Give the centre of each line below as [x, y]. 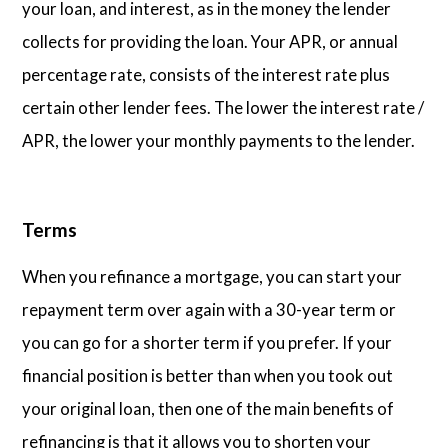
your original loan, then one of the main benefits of [208, 409]
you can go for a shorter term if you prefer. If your [207, 343]
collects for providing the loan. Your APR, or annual [210, 42]
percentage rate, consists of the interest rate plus [206, 75]
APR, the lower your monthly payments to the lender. [219, 141]
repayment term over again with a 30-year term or [209, 310]
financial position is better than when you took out [208, 376]
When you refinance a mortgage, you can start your [212, 277]
